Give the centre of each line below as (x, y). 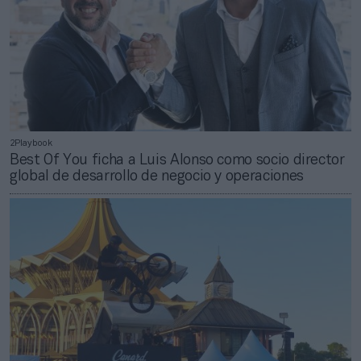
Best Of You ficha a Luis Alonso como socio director (177, 160)
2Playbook (31, 143)
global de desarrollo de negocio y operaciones (157, 176)
